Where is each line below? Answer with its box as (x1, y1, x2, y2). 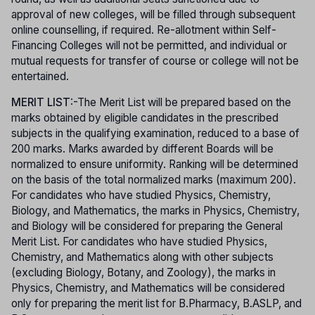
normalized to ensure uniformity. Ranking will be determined (11, 157, 298, 171)
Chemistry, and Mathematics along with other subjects (11, 250, 274, 264)
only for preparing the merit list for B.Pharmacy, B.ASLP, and (11, 296, 302, 310)
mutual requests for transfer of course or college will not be (11, 53, 299, 67)
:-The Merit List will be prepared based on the (70, 95, 291, 109)
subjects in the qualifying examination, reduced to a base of (11, 126, 300, 140)
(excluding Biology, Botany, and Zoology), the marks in (11, 265, 276, 279)
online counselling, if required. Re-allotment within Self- (11, 22, 276, 37)
